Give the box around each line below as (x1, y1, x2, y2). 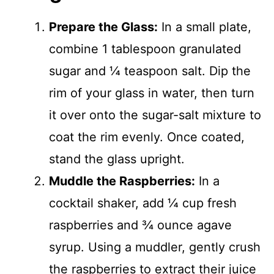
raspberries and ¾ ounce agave (49, 218, 232, 232)
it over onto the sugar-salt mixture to (49, 108, 261, 122)
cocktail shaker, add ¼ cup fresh (49, 196, 237, 210)
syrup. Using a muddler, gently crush (49, 240, 261, 254)
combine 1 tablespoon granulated (49, 42, 241, 56)
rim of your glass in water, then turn (49, 86, 254, 100)
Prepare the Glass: (49, 20, 158, 34)
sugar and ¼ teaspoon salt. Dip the (49, 64, 251, 78)
